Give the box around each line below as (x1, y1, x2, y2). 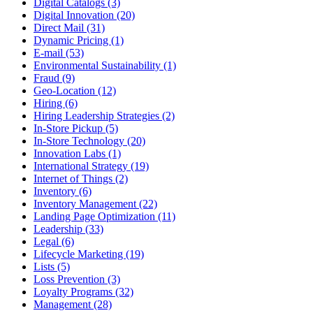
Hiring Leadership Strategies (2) (34, 109, 175, 122)
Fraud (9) (34, 71, 75, 84)
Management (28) (34, 298, 112, 310)
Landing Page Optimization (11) (34, 210, 175, 222)
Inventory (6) (34, 184, 92, 197)
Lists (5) (34, 260, 70, 272)
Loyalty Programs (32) (34, 285, 133, 298)
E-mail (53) (34, 46, 84, 59)
